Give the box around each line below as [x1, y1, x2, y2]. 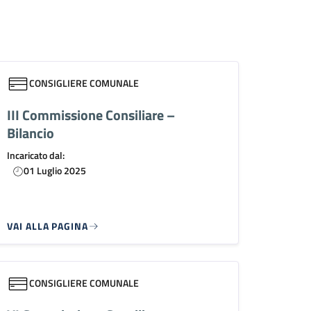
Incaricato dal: [7, 147, 65, 162]
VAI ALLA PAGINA [7, 218, 88, 233]
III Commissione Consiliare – [7, 103, 176, 126]
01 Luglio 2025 [24, 162, 87, 178]
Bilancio [7, 121, 55, 144]
